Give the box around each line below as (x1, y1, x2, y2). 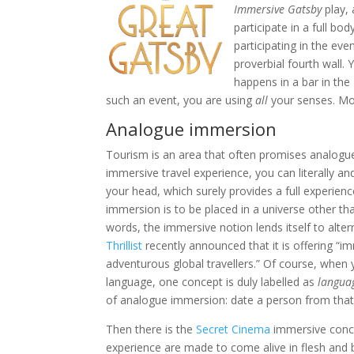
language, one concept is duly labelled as (106, 274, 318, 290)
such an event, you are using (106, 92, 256, 108)
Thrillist (106, 238, 143, 254)
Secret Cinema (196, 322, 271, 337)
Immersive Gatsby (234, 2, 322, 17)
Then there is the (106, 322, 197, 337)
